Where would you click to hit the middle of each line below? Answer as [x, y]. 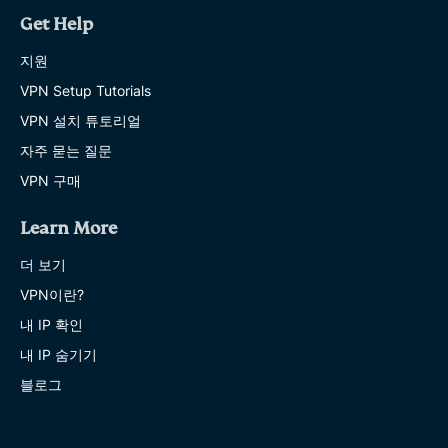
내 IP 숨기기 [58, 354]
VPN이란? [52, 294]
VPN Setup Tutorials [85, 90]
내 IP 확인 [51, 324]
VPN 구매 [50, 180]
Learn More [68, 228]
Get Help [56, 24]
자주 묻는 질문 [66, 150]
